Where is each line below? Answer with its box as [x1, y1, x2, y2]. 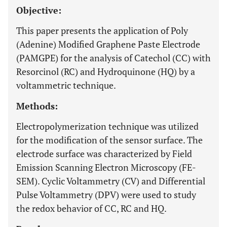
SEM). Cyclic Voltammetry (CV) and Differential [16, 175, 205, 187]
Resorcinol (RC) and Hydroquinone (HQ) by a [16, 65, 195, 78]
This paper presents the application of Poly [16, 24, 188, 36]
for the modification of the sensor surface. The [16, 134, 203, 146]
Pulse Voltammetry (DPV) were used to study [16, 188, 196, 201]
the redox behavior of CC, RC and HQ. [16, 202, 167, 214]
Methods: [16, 100, 58, 112]
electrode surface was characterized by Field [16, 147, 192, 160]
